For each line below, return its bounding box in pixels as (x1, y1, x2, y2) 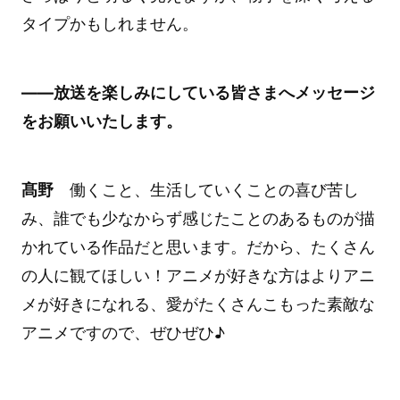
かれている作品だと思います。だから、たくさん (21, 237, 375, 256)
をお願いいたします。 (21, 111, 182, 130)
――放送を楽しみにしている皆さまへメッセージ (21, 82, 375, 102)
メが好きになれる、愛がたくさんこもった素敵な (21, 294, 375, 313)
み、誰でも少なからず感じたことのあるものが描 (21, 208, 375, 228)
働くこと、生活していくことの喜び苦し (53, 179, 359, 199)
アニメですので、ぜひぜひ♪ (21, 322, 225, 342)
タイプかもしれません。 (21, 13, 198, 33)
